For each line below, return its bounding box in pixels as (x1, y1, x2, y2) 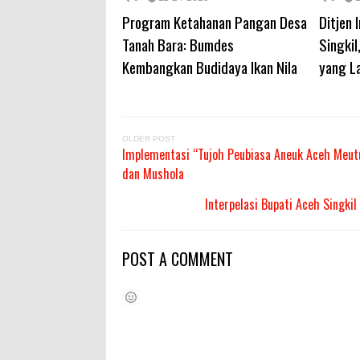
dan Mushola (122, 164, 184, 184)
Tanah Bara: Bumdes (122, 33, 234, 56)
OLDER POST (122, 134, 175, 144)
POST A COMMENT (122, 247, 233, 272)
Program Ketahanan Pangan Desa (122, 10, 307, 34)
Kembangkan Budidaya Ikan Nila (122, 55, 297, 79)
